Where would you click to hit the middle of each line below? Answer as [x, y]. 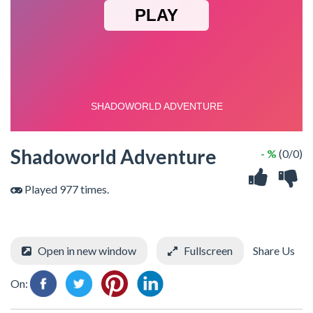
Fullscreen [208, 250]
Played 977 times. [66, 189]
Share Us [273, 250]
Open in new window [87, 250]
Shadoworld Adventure [114, 156]
